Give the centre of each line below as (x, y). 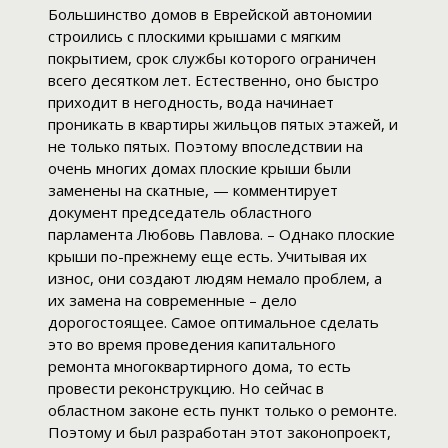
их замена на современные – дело (172, 300)
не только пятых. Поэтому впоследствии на (205, 146)
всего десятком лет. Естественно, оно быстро (213, 80)
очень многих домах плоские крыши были (199, 168)
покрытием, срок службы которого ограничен (212, 58)
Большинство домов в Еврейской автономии (210, 14)
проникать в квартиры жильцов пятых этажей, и (223, 124)
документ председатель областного (180, 212)
